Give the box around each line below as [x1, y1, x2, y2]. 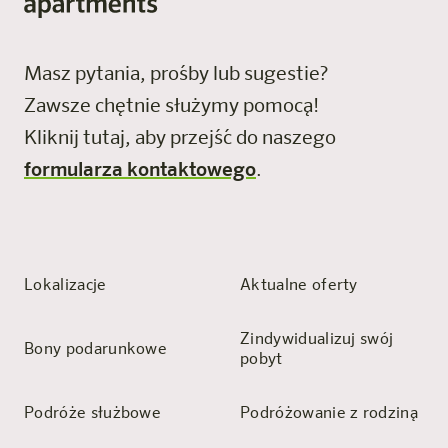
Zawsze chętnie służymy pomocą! [24, 96, 331, 117]
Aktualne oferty [240, 278, 358, 295]
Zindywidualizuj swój [240, 332, 394, 349]
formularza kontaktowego [24, 160, 256, 181]
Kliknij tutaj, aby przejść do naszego [24, 128, 336, 149]
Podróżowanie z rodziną [240, 406, 419, 423]
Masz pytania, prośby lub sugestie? [24, 64, 340, 85]
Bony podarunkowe [24, 342, 168, 359]
